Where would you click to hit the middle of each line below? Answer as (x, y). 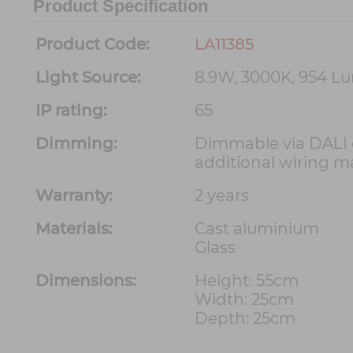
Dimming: (76, 144)
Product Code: (93, 45)
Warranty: (74, 196)
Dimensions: (86, 281)
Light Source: (88, 78)
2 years (222, 196)
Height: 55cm (247, 281)
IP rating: (71, 111)
